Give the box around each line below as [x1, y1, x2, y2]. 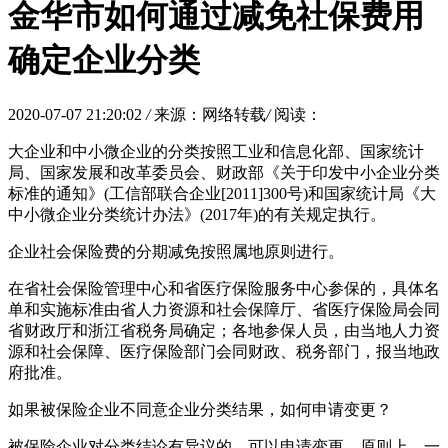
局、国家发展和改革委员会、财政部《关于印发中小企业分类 [8, 163, 440, 181]
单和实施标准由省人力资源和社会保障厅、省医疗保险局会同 [8, 300, 440, 318]
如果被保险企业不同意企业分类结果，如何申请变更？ [8, 400, 392, 418]
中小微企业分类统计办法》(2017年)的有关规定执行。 [8, 205, 386, 223]
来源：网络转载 [154, 105, 266, 123]
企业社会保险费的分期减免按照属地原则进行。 [8, 242, 344, 260]
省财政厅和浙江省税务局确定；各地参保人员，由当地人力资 [8, 321, 440, 339]
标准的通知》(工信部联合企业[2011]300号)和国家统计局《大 [8, 184, 436, 202]
